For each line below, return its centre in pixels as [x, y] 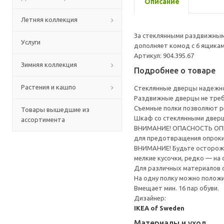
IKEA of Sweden [159, 208]
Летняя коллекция [49, 19]
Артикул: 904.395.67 [164, 55]
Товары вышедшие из [55, 109]
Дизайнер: [150, 198]
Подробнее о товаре [175, 70]
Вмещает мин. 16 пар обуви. [176, 188]
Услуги [31, 42]
